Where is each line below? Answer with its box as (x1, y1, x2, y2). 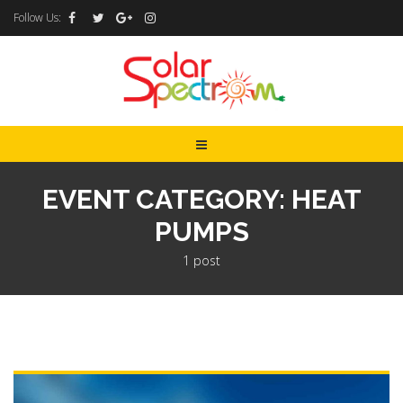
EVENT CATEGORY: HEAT (41, 184, 362, 215)
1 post (183, 252, 220, 269)
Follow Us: (13, 10, 61, 25)
